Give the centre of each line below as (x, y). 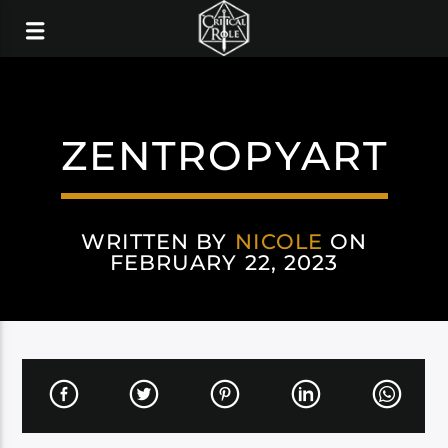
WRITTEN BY (158, 241)
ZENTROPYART (224, 155)
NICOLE (278, 241)
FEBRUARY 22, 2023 (224, 262)
